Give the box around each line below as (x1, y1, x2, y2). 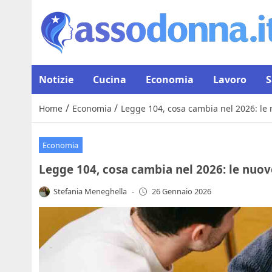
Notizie (39, 73, 73, 86)
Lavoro (213, 73, 246, 86)
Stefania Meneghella (53, 185, 127, 197)
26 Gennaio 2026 (151, 186, 211, 197)
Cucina (93, 73, 126, 86)
